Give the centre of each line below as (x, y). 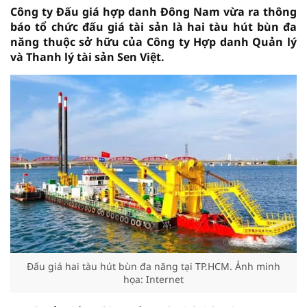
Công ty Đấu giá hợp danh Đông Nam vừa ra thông (153, 12)
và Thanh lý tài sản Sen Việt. (87, 57)
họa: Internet (153, 279)
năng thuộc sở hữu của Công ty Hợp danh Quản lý (153, 42)
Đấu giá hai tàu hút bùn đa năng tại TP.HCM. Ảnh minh (153, 266)
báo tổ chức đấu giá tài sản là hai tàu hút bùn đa (153, 27)
